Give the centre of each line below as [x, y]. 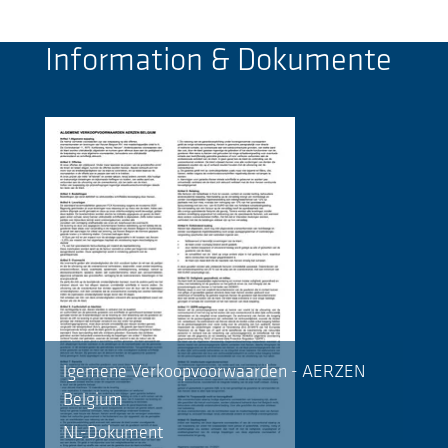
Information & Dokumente [218, 62]
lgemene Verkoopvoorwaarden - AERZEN [214, 373]
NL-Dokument [113, 433]
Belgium [93, 401]
